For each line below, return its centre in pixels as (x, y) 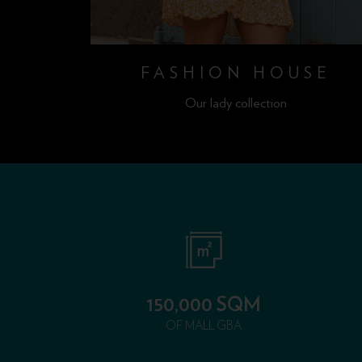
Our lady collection (236, 102)
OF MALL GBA (204, 326)
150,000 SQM (204, 305)
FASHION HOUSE (236, 72)
